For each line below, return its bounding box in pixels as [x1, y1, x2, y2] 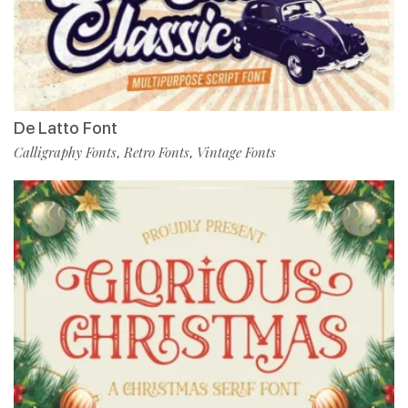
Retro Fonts [124, 143, 189, 162]
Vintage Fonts [197, 143, 276, 162]
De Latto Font [14, 118, 117, 138]
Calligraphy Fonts [14, 143, 117, 162]
